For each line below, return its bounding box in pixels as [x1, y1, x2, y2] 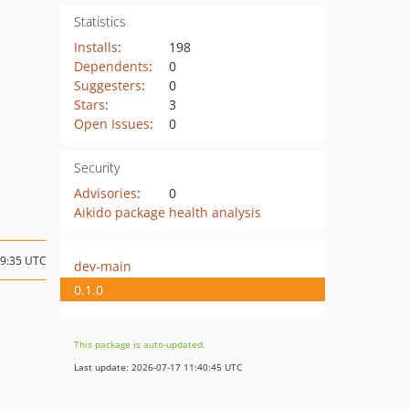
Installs [73, 38, 118, 56]
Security [73, 159, 120, 176]
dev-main [74, 257, 131, 275]
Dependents [73, 58, 149, 75]
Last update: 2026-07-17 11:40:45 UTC [74, 361, 242, 373]
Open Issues [73, 115, 150, 132]
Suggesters [73, 77, 142, 94]
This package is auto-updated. [74, 338, 205, 351]
